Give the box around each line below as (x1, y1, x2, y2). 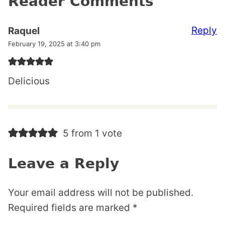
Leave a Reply (8, 155, 119, 172)
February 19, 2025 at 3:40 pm (8, 39, 100, 48)
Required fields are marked (8, 201, 133, 213)
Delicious (8, 75, 50, 87)
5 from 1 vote (62, 127, 122, 139)
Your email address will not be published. (8, 186, 193, 198)
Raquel (8, 25, 40, 37)
